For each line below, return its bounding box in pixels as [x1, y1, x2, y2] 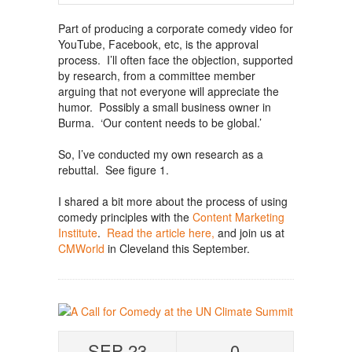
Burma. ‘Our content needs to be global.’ [58, 115, 262, 131]
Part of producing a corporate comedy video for [58, 20, 293, 37]
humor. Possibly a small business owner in [58, 99, 271, 115]
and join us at [218, 225, 284, 241]
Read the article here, [107, 225, 218, 241]
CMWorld [58, 240, 104, 257]
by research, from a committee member [58, 68, 255, 84]
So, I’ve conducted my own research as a [58, 146, 263, 163]
